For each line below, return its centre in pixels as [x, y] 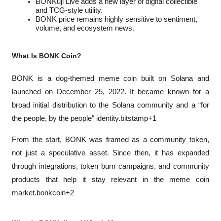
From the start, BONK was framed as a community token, [110, 140]
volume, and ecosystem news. [85, 28]
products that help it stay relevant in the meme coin [110, 180]
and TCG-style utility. [69, 11]
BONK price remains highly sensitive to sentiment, [116, 19]
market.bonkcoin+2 [43, 193]
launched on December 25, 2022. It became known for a [110, 92]
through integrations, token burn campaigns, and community [110, 166]
